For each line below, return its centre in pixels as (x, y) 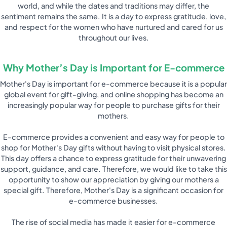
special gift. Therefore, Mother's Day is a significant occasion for (113, 190)
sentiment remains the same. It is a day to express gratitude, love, (113, 16)
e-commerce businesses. (113, 200)
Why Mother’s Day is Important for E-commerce (113, 68)
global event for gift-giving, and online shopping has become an (113, 94)
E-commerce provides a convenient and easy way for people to (113, 137)
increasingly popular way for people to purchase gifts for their (113, 105)
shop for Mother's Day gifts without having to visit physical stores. (113, 147)
